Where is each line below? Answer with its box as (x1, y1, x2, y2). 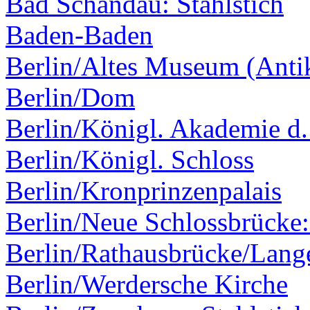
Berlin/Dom (6, 82, 135, 113)
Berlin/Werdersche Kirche (6, 269, 288, 300)
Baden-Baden (6, 20, 153, 51)
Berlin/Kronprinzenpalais (6, 176, 282, 206)
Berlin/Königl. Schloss (6, 145, 254, 175)
